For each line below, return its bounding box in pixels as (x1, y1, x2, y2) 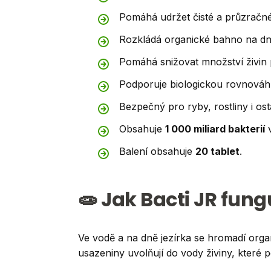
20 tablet (195, 145, 240, 158)
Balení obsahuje (119, 145, 195, 158)
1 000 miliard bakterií (165, 123, 265, 135)
